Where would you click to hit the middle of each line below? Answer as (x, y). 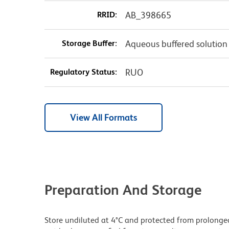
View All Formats (104, 117)
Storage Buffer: (89, 43)
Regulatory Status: (83, 72)
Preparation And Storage (123, 189)
